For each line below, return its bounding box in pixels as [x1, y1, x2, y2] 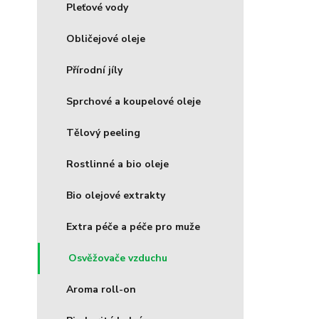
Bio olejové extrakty [66, 189, 165, 202]
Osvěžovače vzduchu [68, 251, 167, 265]
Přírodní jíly [66, 63, 122, 77]
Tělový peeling [66, 126, 140, 140]
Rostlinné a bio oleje [66, 157, 169, 171]
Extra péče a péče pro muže [66, 220, 200, 234]
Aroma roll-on [66, 283, 136, 296]
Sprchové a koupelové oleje [66, 95, 201, 108]
